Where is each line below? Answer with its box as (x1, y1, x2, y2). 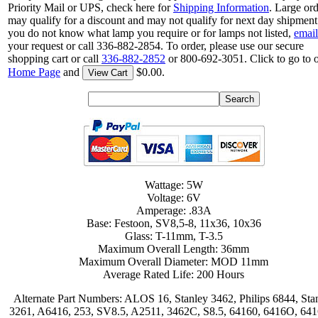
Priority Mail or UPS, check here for (8, 1, 173, 14)
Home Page (8, 66, 60, 79)
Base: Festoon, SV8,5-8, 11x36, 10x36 (87, 217, 261, 230)
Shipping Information (173, 1, 269, 14)
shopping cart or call (8, 53, 102, 65)
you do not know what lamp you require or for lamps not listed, (8, 27, 294, 40)
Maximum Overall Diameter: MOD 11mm (79, 256, 269, 268)
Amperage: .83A (136, 204, 212, 217)
